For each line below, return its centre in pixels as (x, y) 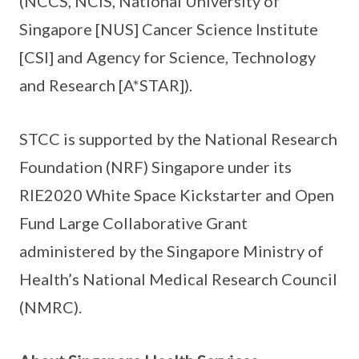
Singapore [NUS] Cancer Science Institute (169, 29)
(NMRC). (50, 307)
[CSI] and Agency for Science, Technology (167, 57)
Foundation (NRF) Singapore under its (155, 167)
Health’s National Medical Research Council (178, 279)
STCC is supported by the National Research (178, 139)
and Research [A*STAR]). (106, 85)
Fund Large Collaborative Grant (133, 223)
